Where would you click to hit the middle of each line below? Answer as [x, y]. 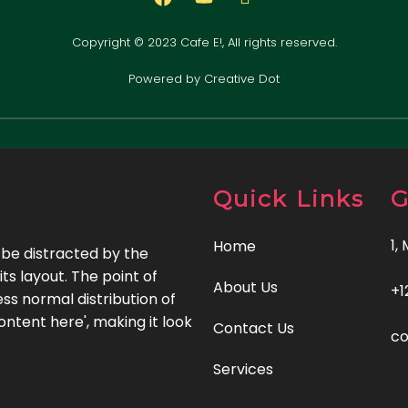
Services [243, 369]
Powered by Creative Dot [204, 79]
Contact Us [254, 328]
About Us [245, 287]
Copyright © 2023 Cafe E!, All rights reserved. [204, 42]
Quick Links [289, 199]
